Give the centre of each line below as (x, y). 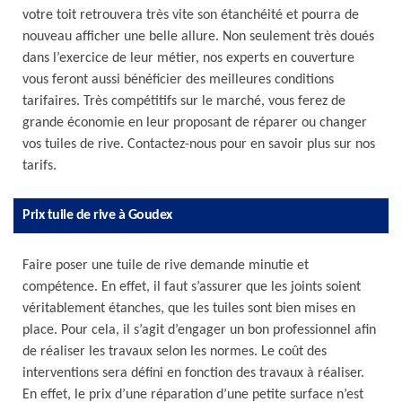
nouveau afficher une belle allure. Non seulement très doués (198, 37)
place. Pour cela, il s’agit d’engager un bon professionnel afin (199, 330)
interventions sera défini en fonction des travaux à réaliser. (193, 373)
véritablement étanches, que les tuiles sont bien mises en (189, 309)
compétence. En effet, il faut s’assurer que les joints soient (192, 287)
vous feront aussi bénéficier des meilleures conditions (178, 80)
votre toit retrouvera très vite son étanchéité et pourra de (191, 15)
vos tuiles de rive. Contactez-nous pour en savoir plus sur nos (199, 144)
